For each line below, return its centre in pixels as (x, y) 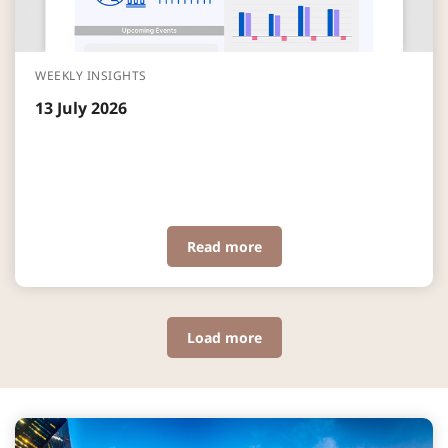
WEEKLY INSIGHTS (91, 76)
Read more (224, 247)
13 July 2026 (81, 108)
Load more (224, 338)
